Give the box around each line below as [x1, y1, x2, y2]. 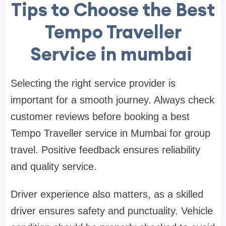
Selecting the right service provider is [11, 77, 176, 89]
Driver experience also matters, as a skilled [11, 188, 203, 200]
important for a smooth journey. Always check [11, 94, 214, 105]
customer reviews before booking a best [11, 110, 190, 122]
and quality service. [11, 160, 97, 172]
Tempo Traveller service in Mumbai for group [11, 127, 210, 139]
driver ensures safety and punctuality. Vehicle [11, 205, 213, 216]
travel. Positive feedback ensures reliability [11, 144, 200, 155]
